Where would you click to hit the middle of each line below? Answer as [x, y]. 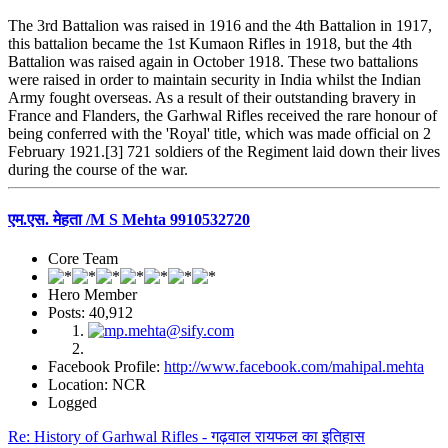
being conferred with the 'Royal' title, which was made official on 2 [219, 134]
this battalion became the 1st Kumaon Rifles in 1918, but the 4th [210, 44]
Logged [72, 402]
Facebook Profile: [106, 366]
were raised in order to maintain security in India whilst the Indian [214, 80]
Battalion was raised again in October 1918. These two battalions [213, 62]
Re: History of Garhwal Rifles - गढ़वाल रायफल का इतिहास [186, 436]
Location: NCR [97, 384]
